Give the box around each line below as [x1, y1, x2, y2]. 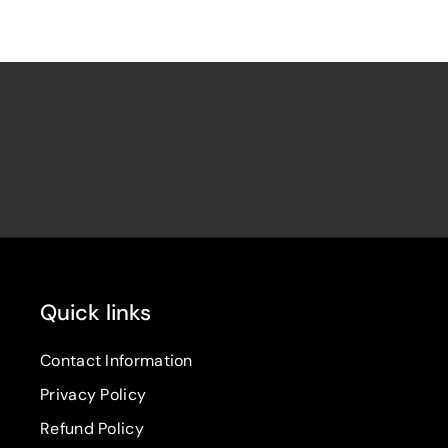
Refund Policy [40, 418, 144, 440]
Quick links [40, 298, 151, 328]
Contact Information [40, 350, 193, 372]
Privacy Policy [40, 384, 147, 406]
